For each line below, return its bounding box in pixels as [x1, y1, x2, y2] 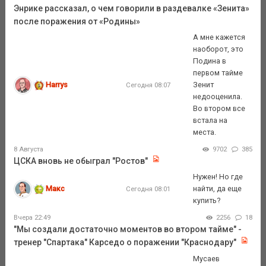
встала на [193, 116, 228, 125]
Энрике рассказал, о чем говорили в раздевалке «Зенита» [13, 4, 249, 14]
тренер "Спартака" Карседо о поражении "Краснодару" [13, 237, 236, 248]
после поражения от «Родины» [13, 17, 140, 27]
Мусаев [193, 254, 220, 263]
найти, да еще [193, 184, 242, 194]
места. [193, 128, 217, 137]
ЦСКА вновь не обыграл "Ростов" [13, 156, 148, 166]
